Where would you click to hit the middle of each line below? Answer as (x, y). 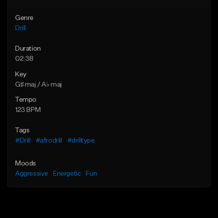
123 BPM (28, 110)
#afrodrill (49, 141)
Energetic (67, 174)
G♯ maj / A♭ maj (38, 85)
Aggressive (32, 174)
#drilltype (81, 141)
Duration (28, 49)
